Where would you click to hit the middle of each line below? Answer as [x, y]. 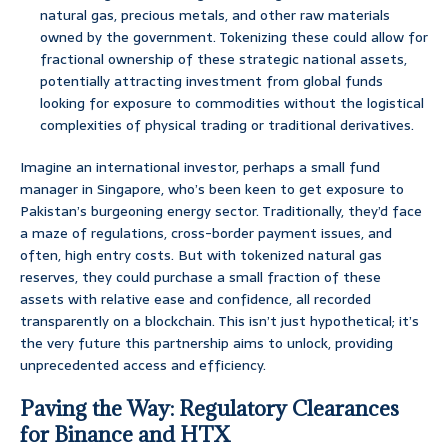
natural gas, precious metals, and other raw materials [215, 15]
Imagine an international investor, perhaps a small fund [200, 167]
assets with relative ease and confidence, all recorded [195, 299]
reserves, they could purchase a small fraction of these [200, 277]
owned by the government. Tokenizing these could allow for [234, 37]
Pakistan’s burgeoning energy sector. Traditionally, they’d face [221, 211]
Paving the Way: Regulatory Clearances [209, 409]
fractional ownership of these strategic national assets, [223, 59]
